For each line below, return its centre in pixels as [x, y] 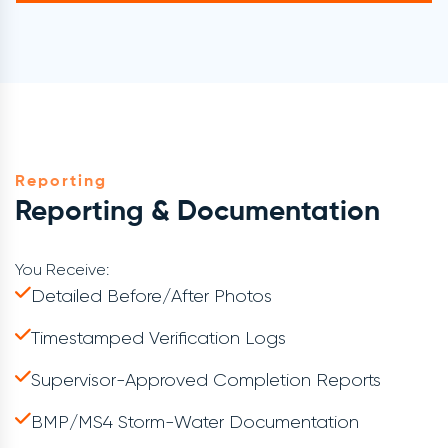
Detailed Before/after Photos [151, 296]
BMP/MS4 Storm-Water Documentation [195, 422]
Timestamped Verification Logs [158, 338]
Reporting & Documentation [197, 212]
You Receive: [62, 270]
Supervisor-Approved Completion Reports [206, 380]
